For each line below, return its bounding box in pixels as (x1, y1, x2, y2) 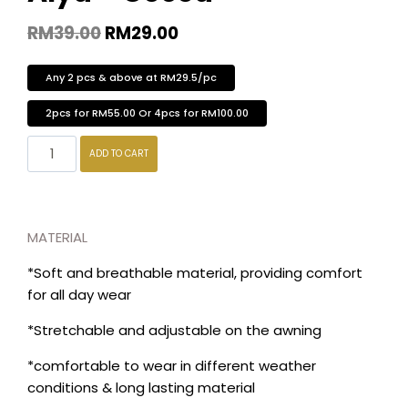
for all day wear (27, 284, 131, 304)
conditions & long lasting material (27, 377, 255, 397)
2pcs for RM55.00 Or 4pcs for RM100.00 (46, 105, 249, 120)
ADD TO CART (89, 146, 149, 160)
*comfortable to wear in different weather (27, 355, 316, 375)
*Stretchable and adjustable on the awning (27, 320, 321, 340)
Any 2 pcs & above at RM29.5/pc (46, 69, 217, 85)
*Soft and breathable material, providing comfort (27, 262, 362, 282)
